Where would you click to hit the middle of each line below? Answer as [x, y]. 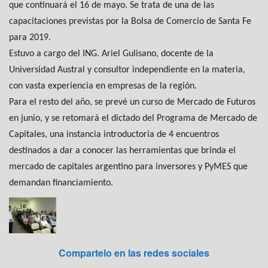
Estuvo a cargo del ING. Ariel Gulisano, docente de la [111, 54]
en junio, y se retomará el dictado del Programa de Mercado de [133, 119]
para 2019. [30, 38]
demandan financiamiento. [61, 183]
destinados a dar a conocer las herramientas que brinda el [122, 151]
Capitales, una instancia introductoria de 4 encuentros [114, 135]
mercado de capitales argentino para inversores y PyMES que [128, 167]
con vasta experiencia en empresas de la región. [103, 86]
